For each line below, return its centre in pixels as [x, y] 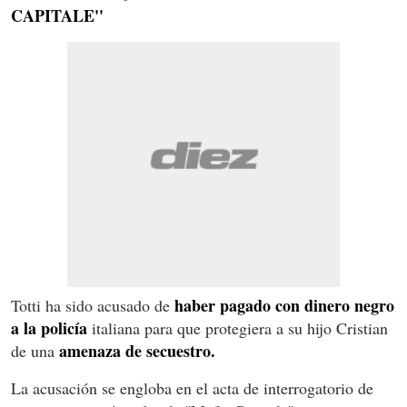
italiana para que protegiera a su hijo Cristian [238, 328]
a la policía [49, 328]
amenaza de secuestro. [137, 350]
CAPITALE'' [57, 15]
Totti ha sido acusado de [93, 305]
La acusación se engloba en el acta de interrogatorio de [192, 387]
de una [35, 350]
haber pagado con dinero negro [284, 305]
